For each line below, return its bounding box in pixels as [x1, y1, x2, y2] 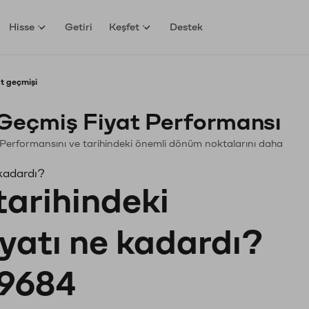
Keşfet [109, 21, 140, 32]
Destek [170, 21, 203, 32]
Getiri [65, 21, 93, 32]
